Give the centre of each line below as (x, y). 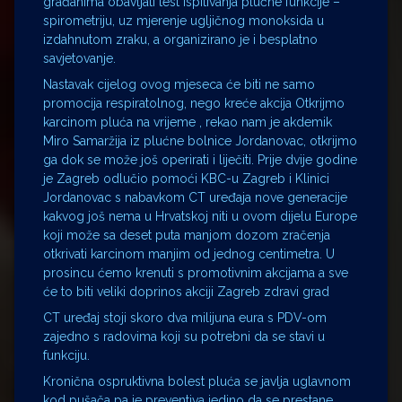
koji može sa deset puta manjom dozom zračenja (187, 235)
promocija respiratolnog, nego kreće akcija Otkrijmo (194, 103)
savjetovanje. (79, 58)
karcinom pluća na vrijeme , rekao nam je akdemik (188, 122)
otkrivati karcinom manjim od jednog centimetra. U (189, 253)
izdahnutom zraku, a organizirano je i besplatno (180, 39)
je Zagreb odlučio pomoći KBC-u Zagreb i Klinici (186, 178)
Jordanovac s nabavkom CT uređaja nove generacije (195, 197)
